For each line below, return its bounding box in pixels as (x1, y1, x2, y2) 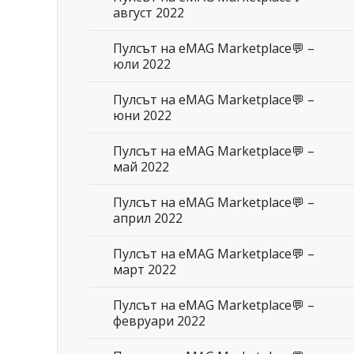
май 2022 (113, 158, 169, 175)
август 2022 (113, 4, 184, 21)
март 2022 (113, 261, 176, 278)
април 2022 (113, 209, 183, 227)
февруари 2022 (113, 312, 205, 330)
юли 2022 (113, 55, 171, 73)
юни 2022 (113, 107, 171, 124)
